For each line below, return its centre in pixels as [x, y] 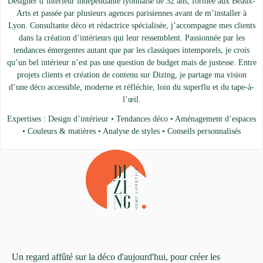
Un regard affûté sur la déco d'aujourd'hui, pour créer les [116, 257]
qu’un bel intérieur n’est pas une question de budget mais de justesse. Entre [131, 63]
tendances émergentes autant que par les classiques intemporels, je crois [131, 50]
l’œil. [131, 100]
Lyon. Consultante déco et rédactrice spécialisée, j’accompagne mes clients [131, 26]
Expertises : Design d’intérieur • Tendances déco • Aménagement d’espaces [131, 119]
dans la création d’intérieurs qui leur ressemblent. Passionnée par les [131, 38]
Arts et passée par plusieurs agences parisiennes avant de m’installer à [131, 14]
